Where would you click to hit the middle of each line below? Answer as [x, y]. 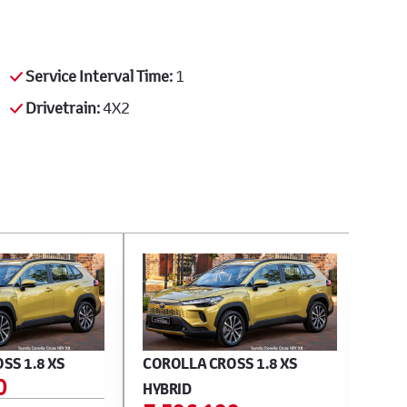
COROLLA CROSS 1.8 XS [221, 364]
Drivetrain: [63, 108]
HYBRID [167, 389]
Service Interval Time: [99, 76]
